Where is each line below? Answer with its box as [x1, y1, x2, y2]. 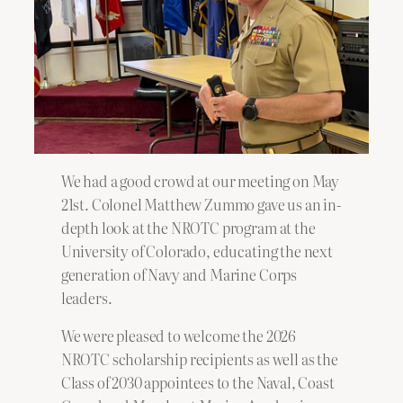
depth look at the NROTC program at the [60, 216, 316, 238]
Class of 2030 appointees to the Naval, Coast [60, 372, 335, 394]
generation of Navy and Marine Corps [60, 263, 298, 285]
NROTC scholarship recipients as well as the [60, 348, 338, 371]
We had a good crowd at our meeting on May [60, 169, 340, 192]
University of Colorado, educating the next [60, 239, 333, 262]
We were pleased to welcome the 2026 [60, 325, 297, 347]
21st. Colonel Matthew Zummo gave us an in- [60, 193, 342, 215]
